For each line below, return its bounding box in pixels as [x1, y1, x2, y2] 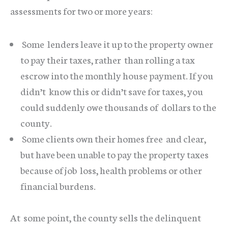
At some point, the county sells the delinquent [10, 210, 201, 224]
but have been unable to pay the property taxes [20, 147, 209, 161]
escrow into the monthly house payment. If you [20, 68, 213, 82]
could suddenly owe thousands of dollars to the [20, 99, 216, 113]
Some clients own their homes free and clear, [20, 131, 206, 145]
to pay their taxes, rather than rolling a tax [20, 52, 195, 66]
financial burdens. [20, 178, 96, 192]
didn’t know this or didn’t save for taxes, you [20, 83, 203, 98]
